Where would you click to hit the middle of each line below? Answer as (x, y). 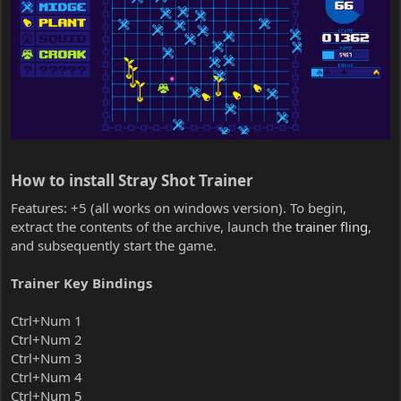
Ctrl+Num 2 (47, 339)
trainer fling (332, 226)
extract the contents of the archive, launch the (153, 226)
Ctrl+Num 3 (47, 358)
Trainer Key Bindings (81, 282)
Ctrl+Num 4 (47, 376)
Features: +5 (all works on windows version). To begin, (179, 207)
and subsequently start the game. (114, 245)
